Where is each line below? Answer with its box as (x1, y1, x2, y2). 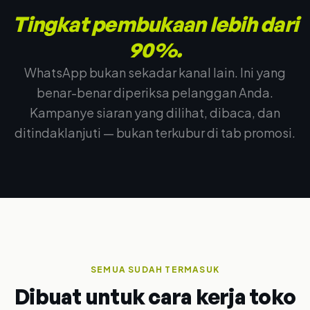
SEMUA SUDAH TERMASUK (91, 264, 219, 275)
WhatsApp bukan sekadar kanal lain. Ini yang (24, 64, 286, 80)
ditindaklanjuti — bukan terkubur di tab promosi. (15, 125, 295, 140)
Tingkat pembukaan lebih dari (12, 11, 298, 37)
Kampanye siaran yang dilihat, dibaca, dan (30, 104, 280, 120)
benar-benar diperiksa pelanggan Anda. (37, 84, 273, 100)
